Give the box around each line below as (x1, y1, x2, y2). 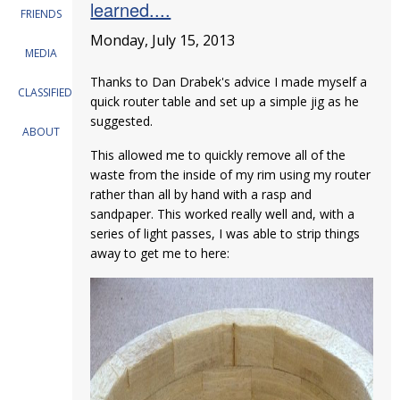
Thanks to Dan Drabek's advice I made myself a (90, 73, 368, 90)
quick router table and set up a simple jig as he (90, 93, 360, 110)
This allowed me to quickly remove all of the (90, 146, 346, 163)
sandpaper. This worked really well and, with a (90, 205, 355, 222)
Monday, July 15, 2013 (90, 30, 236, 50)
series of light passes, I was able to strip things (90, 225, 361, 242)
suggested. (90, 112, 154, 129)
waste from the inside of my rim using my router (90, 166, 371, 183)
